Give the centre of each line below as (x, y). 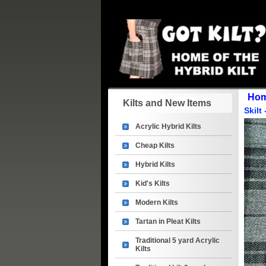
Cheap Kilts (155, 145)
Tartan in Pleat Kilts (168, 221)
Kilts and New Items (167, 103)
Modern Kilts (157, 202)
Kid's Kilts (153, 183)
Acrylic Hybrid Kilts (168, 126)
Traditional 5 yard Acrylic (178, 240)
